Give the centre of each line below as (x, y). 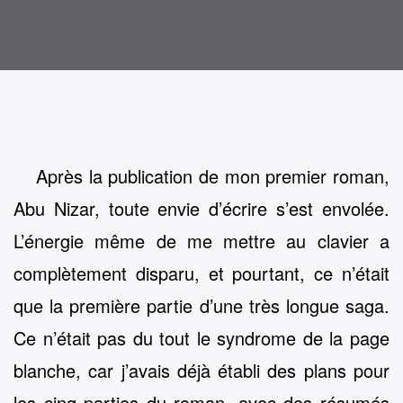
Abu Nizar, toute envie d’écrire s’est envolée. (201, 208)
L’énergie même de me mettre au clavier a (201, 241)
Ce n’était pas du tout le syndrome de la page (201, 338)
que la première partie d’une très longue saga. (201, 305)
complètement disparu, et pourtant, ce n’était (201, 273)
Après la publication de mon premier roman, (213, 176)
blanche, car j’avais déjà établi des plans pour (201, 370)
